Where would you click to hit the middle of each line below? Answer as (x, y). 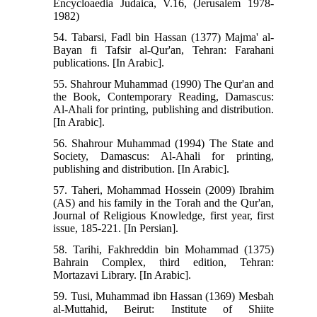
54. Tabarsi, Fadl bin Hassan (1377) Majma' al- (163, 37)
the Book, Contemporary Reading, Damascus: (163, 96)
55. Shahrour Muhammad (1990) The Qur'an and (163, 83)
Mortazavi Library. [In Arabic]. (122, 275)
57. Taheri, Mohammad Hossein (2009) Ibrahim (163, 190)
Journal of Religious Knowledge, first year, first (163, 215)
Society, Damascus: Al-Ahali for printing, (163, 156)
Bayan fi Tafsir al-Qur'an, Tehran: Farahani (163, 50)
